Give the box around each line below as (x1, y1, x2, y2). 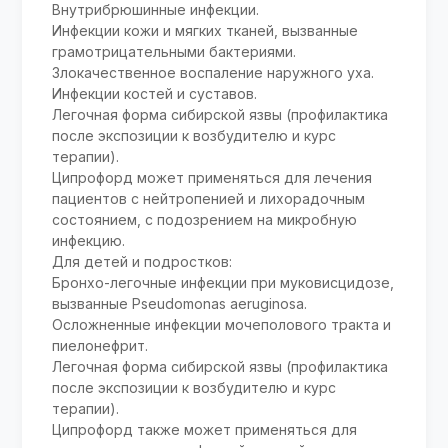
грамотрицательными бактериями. (52, 43, 297, 61)
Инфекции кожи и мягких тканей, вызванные (52, 22, 359, 40)
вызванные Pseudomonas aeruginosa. (52, 295, 308, 313)
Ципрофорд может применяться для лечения (52, 169, 373, 187)
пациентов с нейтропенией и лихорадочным (52, 190, 366, 208)
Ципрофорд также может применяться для (52, 421, 358, 439)
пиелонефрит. (52, 337, 149, 355)
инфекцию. (52, 232, 126, 250)
